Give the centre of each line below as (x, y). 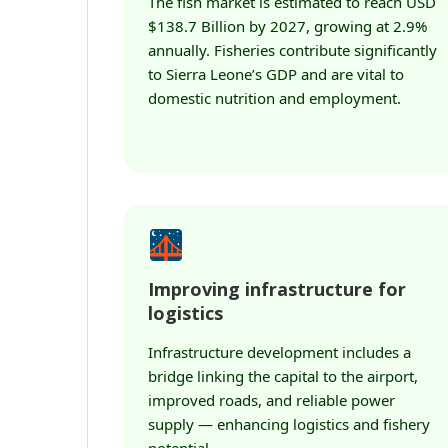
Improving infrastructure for (277, 289)
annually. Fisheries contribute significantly (292, 50)
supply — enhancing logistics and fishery (289, 424)
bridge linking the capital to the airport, (283, 376)
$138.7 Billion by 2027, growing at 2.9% (287, 26)
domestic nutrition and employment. (274, 98)
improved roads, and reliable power (271, 400)
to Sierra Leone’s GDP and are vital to (276, 74)
